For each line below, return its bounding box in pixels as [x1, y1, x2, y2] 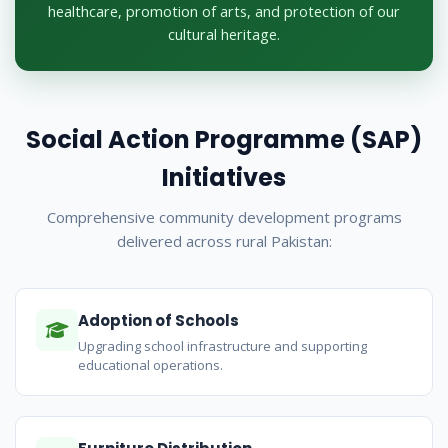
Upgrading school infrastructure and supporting [78, 337, 367, 356]
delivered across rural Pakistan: [116, 231, 332, 252]
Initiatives [162, 161, 286, 195]
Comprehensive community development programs [46, 207, 402, 228]
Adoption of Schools [78, 310, 239, 332]
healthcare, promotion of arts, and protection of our [48, 2, 400, 22]
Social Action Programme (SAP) [26, 123, 422, 157]
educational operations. [78, 356, 223, 375]
